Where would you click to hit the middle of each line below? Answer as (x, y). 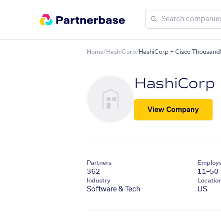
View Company (173, 110)
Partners (99, 163)
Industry (99, 181)
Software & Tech (114, 189)
